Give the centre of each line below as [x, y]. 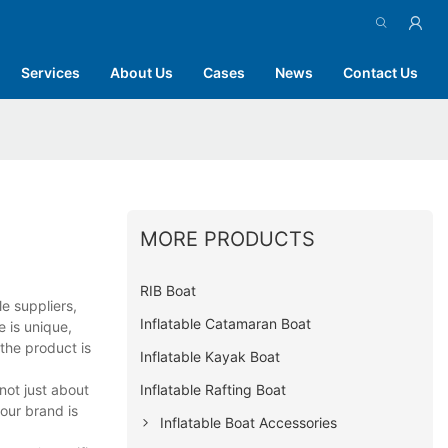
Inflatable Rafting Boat [213, 389]
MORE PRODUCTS [228, 238]
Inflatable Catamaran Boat [226, 323]
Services [50, 72]
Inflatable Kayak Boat [210, 356]
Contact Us [380, 72]
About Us [141, 72]
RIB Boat [168, 290]
